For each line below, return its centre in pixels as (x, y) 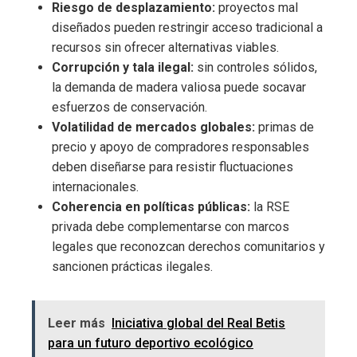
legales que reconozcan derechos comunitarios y (188, 247)
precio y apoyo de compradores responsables (180, 147)
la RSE (270, 207)
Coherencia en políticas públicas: (151, 207)
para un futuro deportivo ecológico (151, 343)
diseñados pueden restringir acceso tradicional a (187, 28)
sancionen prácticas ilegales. (132, 267)
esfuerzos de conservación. (129, 108)
